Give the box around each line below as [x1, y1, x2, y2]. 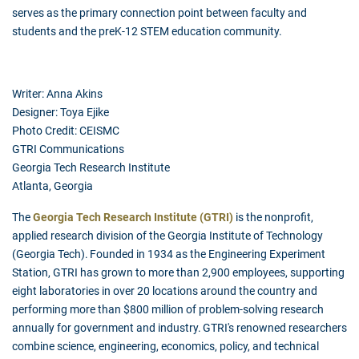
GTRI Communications [12, 143, 124, 156]
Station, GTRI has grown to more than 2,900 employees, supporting [12, 266, 345, 280]
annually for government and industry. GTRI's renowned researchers [12, 321, 347, 335]
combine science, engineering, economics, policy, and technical [12, 340, 319, 353]
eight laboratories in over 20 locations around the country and [12, 284, 317, 298]
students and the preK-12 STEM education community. [12, 25, 282, 38]
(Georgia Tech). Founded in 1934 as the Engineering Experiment [12, 248, 325, 261]
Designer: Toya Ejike [12, 106, 111, 119]
